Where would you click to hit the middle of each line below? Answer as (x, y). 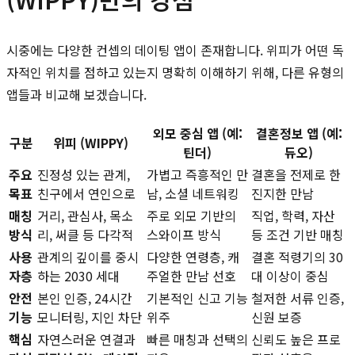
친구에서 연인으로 (86, 193)
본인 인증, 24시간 (85, 298)
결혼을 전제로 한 (296, 174)
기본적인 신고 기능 (197, 298)
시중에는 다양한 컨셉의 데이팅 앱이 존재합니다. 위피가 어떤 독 (175, 50)
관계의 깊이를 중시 (88, 256)
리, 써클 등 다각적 (85, 234)
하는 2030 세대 (78, 275)
